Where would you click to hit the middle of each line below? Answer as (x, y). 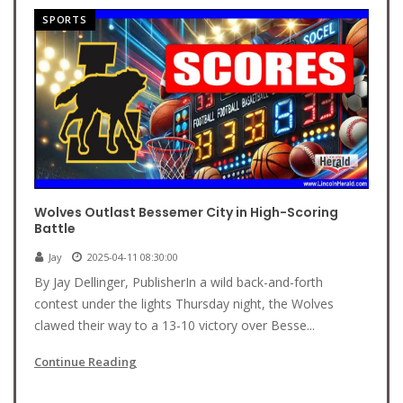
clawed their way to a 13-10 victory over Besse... (175, 325)
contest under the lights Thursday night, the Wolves (184, 304)
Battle (55, 228)
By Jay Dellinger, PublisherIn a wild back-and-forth (179, 282)
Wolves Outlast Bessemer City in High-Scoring (186, 212)
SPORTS (65, 19)
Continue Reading (85, 362)
